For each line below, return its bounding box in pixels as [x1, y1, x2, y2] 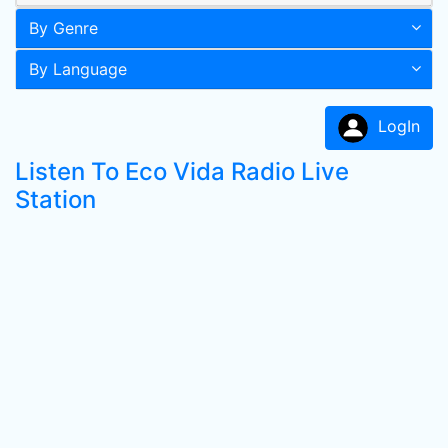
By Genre [29, 18, 98, 38]
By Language [29, 59, 127, 79]
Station [15, 185, 96, 214]
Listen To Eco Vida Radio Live [15, 157, 349, 186]
